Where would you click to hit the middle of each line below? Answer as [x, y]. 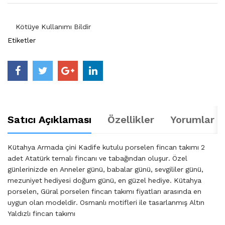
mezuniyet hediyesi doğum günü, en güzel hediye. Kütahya [104, 181]
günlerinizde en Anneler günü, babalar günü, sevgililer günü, [105, 170]
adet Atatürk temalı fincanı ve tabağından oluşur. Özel [97, 158]
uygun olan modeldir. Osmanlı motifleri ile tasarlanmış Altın [106, 203]
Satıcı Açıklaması [49, 120]
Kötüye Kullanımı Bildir [53, 27]
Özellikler [131, 120]
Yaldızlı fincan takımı [41, 214]
